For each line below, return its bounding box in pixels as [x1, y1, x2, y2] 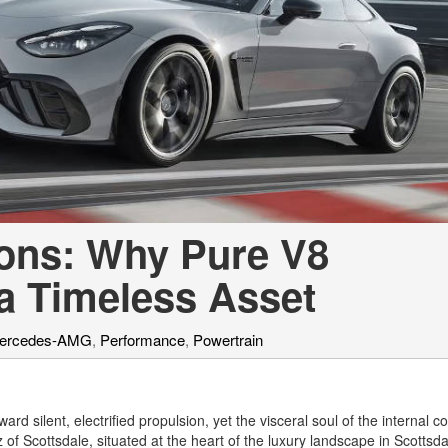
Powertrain [193, 329, 263, 351]
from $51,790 [14, 111, 101, 133]
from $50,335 [14, 27, 101, 49]
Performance [100, 329, 185, 351]
